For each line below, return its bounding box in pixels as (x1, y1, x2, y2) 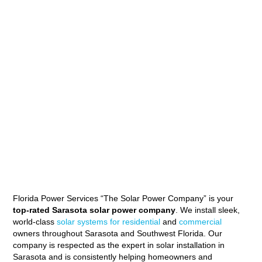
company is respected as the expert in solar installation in (12, 240, 225, 250)
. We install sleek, (175, 205, 240, 215)
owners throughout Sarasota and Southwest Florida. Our (12, 228, 222, 238)
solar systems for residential (54, 216, 160, 226)
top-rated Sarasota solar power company (12, 205, 175, 215)
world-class (12, 216, 54, 226)
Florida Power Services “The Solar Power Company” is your (12, 193, 233, 203)
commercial (176, 216, 222, 226)
